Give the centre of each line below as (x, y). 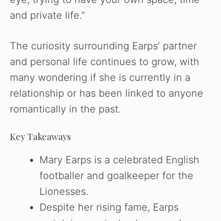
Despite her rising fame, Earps (109, 207)
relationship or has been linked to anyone (107, 93)
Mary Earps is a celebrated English (119, 160)
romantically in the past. (65, 109)
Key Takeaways (40, 136)
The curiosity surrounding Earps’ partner (103, 46)
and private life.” (47, 15)
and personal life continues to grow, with (105, 61)
